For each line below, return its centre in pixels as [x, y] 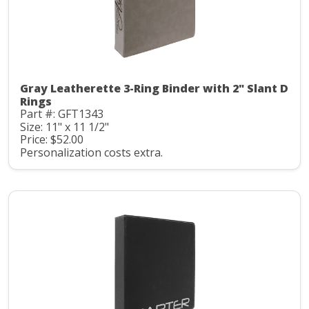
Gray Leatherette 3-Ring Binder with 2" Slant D [154, 89]
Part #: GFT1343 [62, 114]
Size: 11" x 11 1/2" [64, 127]
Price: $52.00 [52, 140]
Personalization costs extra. [91, 152]
